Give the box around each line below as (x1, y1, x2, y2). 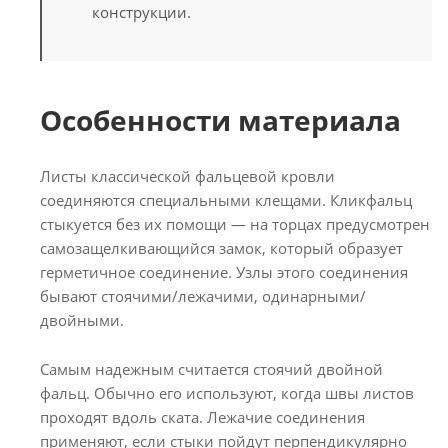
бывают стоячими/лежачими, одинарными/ (40, 285, 366, 306)
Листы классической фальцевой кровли (40, 165, 335, 186)
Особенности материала (40, 100, 401, 139)
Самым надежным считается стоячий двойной (40, 358, 383, 379)
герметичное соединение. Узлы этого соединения (40, 261, 408, 282)
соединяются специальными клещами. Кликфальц (40, 189, 412, 210)
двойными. (40, 309, 124, 330)
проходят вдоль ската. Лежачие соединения (40, 406, 365, 427)
